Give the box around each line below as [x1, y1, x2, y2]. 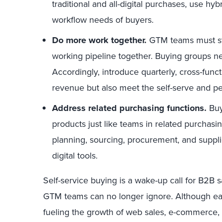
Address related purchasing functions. [52, 101, 207, 114]
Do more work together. [52, 33, 147, 47]
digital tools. [52, 149, 98, 162]
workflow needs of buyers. [52, 13, 154, 26]
